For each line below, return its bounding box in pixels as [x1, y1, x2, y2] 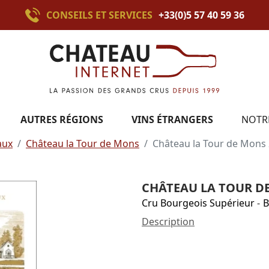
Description [142, 214, 195, 228]
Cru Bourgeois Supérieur [142, 196, 255, 210]
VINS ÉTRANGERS [131, 112, 213, 126]
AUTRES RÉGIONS [20, 112, 103, 126]
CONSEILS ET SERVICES [46, 8, 153, 22]
